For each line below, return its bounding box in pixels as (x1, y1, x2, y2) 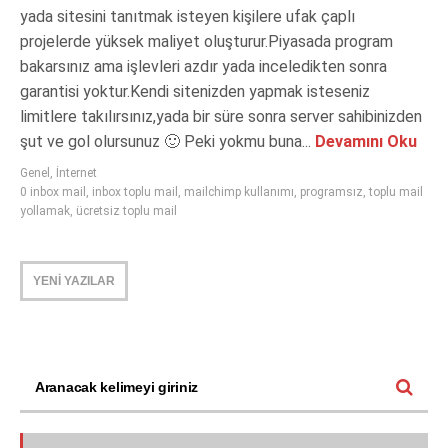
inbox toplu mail (92, 185, 178, 200)
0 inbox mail (20, 185, 86, 200)
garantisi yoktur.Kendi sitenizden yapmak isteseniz (20, 82, 370, 102)
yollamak (20, 204, 70, 219)
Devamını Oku (311, 132, 417, 152)
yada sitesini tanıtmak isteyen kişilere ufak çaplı (20, 7, 355, 27)
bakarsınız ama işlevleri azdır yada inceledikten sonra (20, 57, 387, 77)
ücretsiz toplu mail (76, 204, 177, 219)
